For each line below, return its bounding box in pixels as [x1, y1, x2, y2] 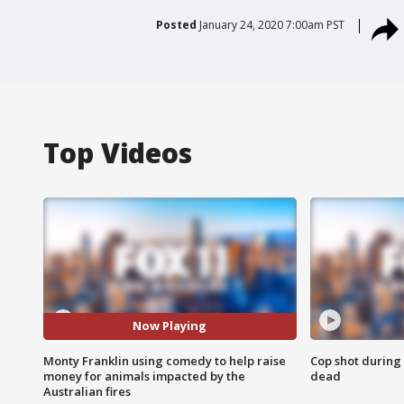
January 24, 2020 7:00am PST [198, 16, 344, 32]
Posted [155, 16, 197, 32]
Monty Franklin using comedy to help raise [43, 352, 286, 369]
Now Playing [133, 317, 207, 335]
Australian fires [43, 382, 131, 399]
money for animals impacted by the [43, 367, 245, 384]
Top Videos [43, 133, 192, 171]
